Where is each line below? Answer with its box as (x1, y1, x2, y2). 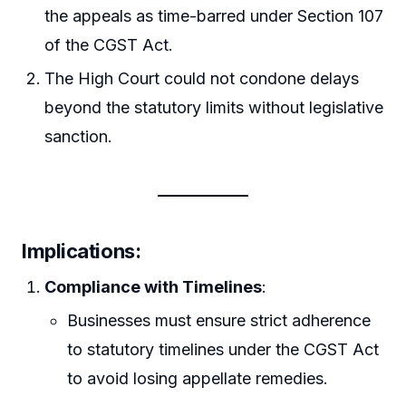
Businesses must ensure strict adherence (67, 311, 372, 331)
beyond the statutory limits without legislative (44, 98, 384, 118)
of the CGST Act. (44, 34, 174, 54)
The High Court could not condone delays (44, 69, 360, 89)
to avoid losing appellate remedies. (67, 369, 329, 389)
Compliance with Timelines (44, 277, 263, 297)
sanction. (44, 127, 113, 147)
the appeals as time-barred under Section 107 (44, 5, 384, 25)
